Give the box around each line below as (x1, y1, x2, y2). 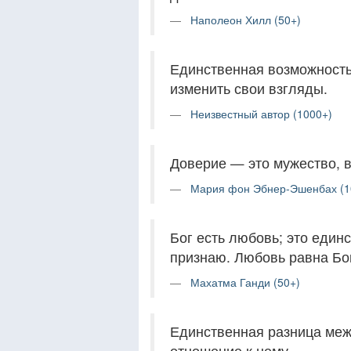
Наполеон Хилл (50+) (190, 12, 301, 27)
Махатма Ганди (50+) (190, 274, 300, 290)
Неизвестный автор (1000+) (190, 106, 332, 121)
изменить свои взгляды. (170, 78, 327, 98)
